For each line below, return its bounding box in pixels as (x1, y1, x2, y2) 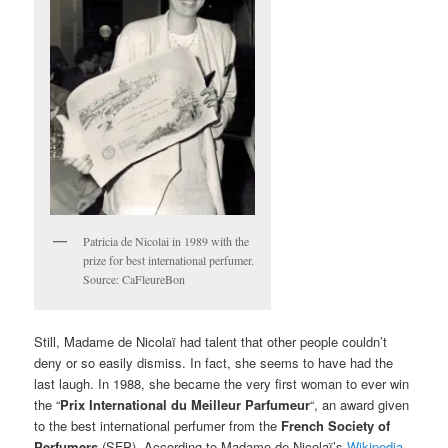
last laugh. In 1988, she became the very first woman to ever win (34, 373, 410, 393)
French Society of (281, 415, 391, 435)
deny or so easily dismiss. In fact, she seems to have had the (34, 352, 394, 372)
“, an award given (310, 394, 410, 414)
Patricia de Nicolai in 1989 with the (83, 232, 250, 249)
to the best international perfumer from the (34, 415, 282, 435)
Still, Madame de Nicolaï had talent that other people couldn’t (34, 331, 388, 351)
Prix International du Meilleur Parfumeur (60, 394, 311, 414)
